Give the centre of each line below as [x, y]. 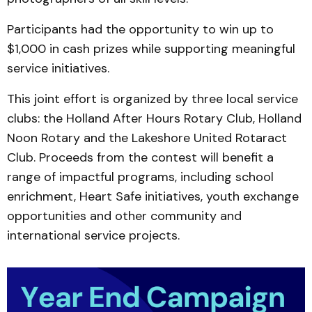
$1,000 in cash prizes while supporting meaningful [151, 49]
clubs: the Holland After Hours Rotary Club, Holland [154, 118]
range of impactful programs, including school [140, 177]
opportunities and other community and [124, 216]
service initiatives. [58, 68]
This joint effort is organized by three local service [153, 99]
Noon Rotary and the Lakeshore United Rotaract [147, 138]
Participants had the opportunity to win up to [140, 29]
